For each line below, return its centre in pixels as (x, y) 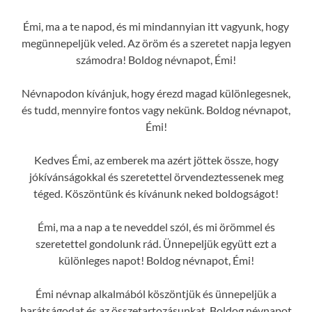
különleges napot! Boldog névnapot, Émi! (156, 260)
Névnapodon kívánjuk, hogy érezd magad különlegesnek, (156, 93)
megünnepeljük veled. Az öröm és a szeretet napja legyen (156, 42)
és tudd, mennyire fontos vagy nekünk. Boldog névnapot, (156, 109)
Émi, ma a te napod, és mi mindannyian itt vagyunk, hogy (156, 26)
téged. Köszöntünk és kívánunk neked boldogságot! (156, 193)
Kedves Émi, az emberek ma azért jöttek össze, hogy (156, 159)
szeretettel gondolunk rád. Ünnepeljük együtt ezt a (156, 243)
